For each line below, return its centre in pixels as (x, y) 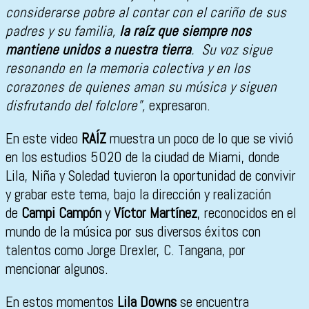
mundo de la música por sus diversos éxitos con (133, 232)
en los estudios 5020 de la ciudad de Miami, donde (142, 157)
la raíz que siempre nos (185, 31)
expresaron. (180, 106)
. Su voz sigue (232, 50)
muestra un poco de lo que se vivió (200, 139)
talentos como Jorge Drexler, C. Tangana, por (126, 250)
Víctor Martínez (156, 213)
